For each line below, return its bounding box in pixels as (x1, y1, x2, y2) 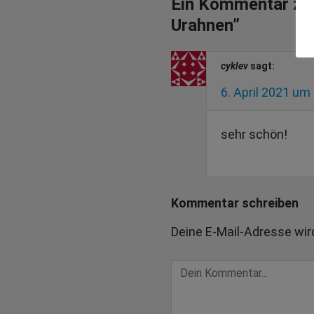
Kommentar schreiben (171, 196, 299, 211)
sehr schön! (221, 127, 287, 142)
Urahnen (171, 15, 233, 35)
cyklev (221, 60, 248, 72)
